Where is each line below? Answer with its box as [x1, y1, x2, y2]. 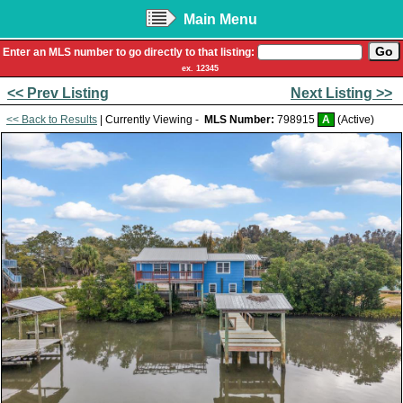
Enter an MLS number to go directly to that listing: [3, 46, 255, 58]
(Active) [335, 112, 374, 126]
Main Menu [184, 12, 257, 27]
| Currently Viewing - [97, 112, 204, 126]
